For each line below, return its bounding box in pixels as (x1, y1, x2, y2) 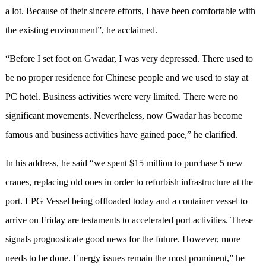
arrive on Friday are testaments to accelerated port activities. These (5, 215, 253, 226)
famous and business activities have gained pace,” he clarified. (5, 129, 237, 140)
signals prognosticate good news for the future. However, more (5, 234, 240, 245)
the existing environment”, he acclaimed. (5, 25, 157, 36)
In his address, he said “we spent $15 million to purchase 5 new (5, 158, 243, 169)
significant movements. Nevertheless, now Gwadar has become (5, 110, 242, 121)
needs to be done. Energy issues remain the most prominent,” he (5, 253, 245, 264)
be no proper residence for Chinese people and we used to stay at (5, 72, 248, 83)
